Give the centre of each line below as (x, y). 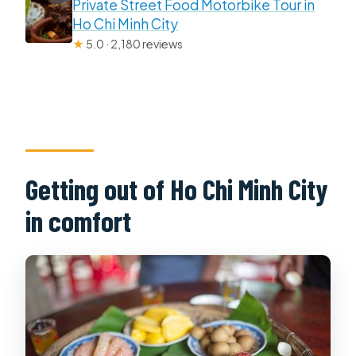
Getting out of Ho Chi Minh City (177, 189)
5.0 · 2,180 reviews (134, 43)
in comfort (79, 221)
